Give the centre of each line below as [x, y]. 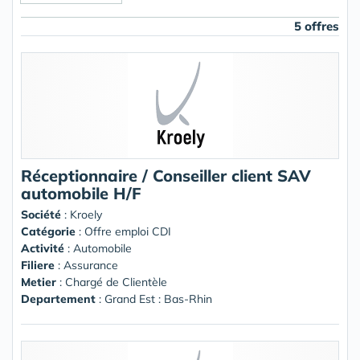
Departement [58, 299]
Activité [43, 248]
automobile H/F [81, 193]
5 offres [317, 26]
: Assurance [86, 265]
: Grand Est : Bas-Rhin [154, 299]
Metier [39, 282]
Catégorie [48, 231]
